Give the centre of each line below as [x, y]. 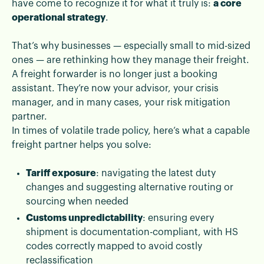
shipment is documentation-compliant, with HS [132, 232]
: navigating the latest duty [156, 173]
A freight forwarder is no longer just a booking [115, 74]
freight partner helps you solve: [82, 145]
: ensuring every [178, 218]
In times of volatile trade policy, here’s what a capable [131, 131]
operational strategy [59, 17]
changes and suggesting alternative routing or [130, 187]
